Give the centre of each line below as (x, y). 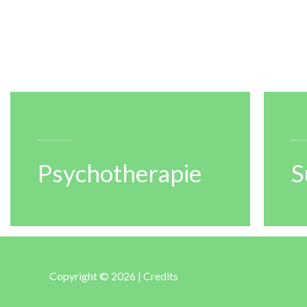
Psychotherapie (120, 172)
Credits (161, 275)
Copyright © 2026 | (96, 275)
